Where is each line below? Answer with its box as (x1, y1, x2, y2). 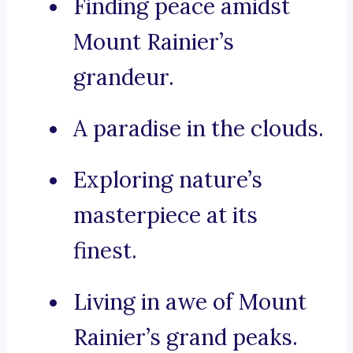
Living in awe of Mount (73, 288, 307, 317)
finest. (73, 236, 137, 266)
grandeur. (73, 63, 174, 92)
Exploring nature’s (73, 165, 262, 195)
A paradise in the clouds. (73, 114, 324, 143)
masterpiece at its (73, 201, 258, 230)
